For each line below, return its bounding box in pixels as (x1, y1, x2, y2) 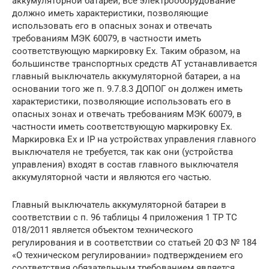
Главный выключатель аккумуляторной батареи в (12, 199, 226, 210)
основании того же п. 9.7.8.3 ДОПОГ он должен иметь (12, 83, 243, 94)
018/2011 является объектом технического (12, 224, 193, 235)
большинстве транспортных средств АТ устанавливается (12, 58, 257, 69)
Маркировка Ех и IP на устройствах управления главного (12, 133, 256, 145)
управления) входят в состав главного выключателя (12, 159, 238, 170)
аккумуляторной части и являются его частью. (12, 171, 211, 183)
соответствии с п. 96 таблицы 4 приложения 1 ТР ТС (12, 211, 237, 223)
